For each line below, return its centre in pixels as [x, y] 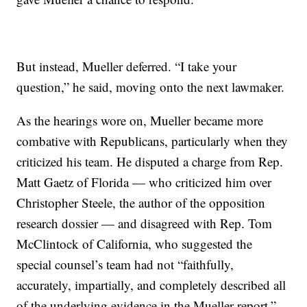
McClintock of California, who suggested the [135, 244]
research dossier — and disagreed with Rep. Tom [145, 223]
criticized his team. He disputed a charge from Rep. [150, 161]
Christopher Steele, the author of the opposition [141, 202]
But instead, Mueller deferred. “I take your [127, 66]
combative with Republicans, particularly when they [152, 141]
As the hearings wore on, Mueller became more [140, 120]
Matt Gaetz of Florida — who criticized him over [144, 182]
